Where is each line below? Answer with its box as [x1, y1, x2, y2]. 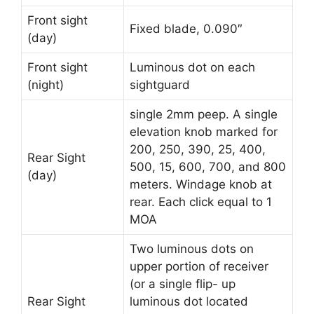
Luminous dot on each [130, 60, 255, 74]
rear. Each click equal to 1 [130, 194, 272, 209]
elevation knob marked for [130, 124, 278, 139]
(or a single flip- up [130, 276, 235, 291]
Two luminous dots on [130, 241, 254, 256]
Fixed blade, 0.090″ [130, 21, 243, 36]
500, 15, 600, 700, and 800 [130, 159, 286, 174]
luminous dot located [130, 294, 248, 308]
